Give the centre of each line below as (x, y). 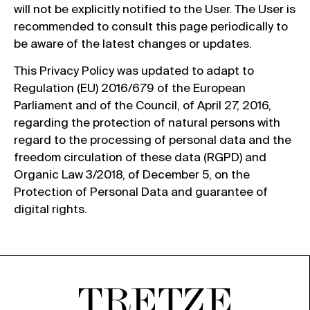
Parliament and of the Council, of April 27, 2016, (143, 105)
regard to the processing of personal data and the (153, 140)
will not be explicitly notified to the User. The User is (155, 8)
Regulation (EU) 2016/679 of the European (130, 88)
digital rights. (51, 209)
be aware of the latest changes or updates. (133, 43)
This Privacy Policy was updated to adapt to (134, 71)
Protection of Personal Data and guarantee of (141, 192)
